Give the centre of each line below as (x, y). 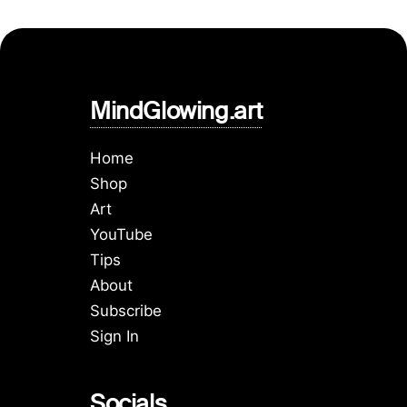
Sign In (114, 336)
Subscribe (126, 311)
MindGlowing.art (176, 114)
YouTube (121, 234)
